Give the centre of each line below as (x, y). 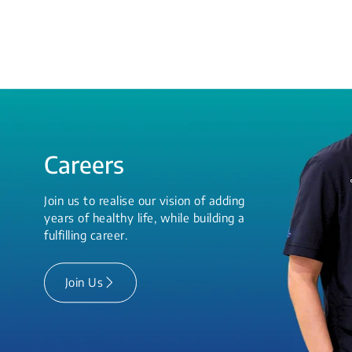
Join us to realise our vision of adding (145, 201)
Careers (84, 165)
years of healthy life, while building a (145, 218)
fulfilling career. (86, 235)
